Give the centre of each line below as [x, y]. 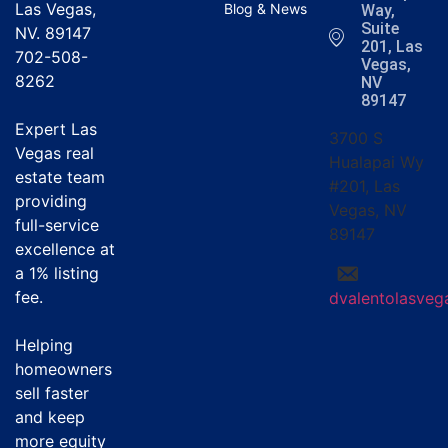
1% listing [64, 273]
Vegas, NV [367, 210]
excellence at [65, 249]
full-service [57, 225]
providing [51, 201]
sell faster [52, 393]
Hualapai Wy [376, 162]
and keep [50, 417]
